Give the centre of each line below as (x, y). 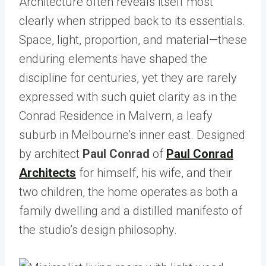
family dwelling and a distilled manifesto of (131, 211)
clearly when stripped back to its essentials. (132, 21)
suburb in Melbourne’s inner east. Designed (132, 135)
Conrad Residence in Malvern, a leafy (116, 116)
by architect (51, 154)
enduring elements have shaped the (113, 59)
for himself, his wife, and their (154, 173)
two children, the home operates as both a (129, 192)
